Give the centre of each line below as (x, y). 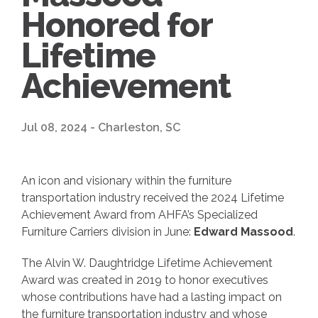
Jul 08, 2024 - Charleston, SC (101, 127)
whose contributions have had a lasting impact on (152, 297)
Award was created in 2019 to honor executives (145, 280)
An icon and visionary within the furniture (126, 180)
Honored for (117, 24)
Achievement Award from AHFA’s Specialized (139, 214)
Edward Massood (243, 231)
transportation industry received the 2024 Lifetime (153, 197)
